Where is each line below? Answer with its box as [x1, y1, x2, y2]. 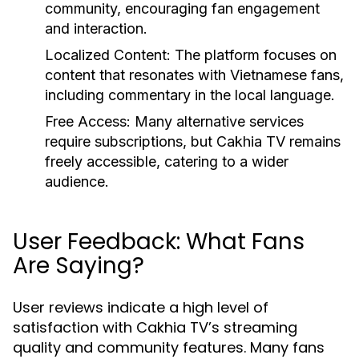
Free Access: [45, 113, 131, 130]
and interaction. [45, 20, 147, 37]
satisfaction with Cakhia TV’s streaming [13, 317, 297, 337]
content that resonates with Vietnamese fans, [45, 67, 344, 83]
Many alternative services [131, 113, 304, 130]
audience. [45, 173, 109, 190]
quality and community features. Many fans [13, 337, 325, 357]
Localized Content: [45, 46, 171, 63]
